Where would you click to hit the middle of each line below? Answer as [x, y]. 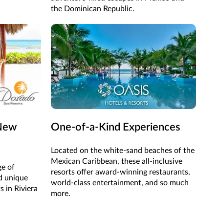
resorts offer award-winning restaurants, [120, 172]
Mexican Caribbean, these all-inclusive [116, 161]
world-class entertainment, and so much [120, 183]
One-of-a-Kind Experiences [115, 127]
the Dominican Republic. [92, 9]
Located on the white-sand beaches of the [122, 150]
